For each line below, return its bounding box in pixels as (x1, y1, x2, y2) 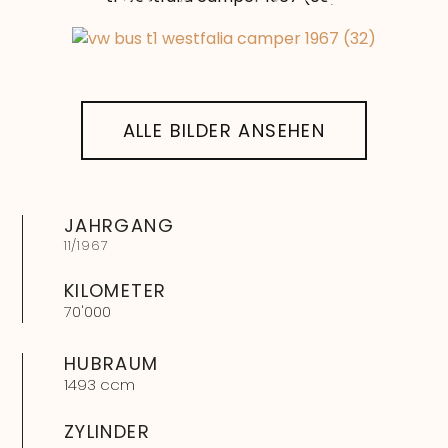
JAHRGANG (63, 212, 174, 238)
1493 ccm (63, 373, 135, 395)
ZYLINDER (63, 418, 150, 444)
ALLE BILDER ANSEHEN (122, 117, 326, 143)
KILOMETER (63, 277, 167, 303)
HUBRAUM (63, 350, 159, 376)
